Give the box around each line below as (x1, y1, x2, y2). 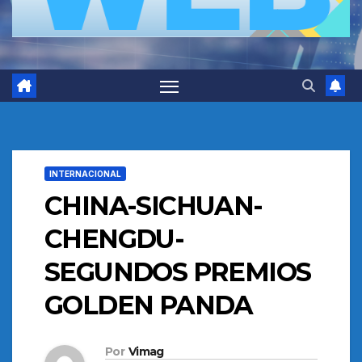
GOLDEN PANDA (44, 289, 253, 322)
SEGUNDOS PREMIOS (44, 256, 311, 288)
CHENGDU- (44, 223, 184, 255)
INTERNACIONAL (49, 169, 121, 179)
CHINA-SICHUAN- (44, 190, 263, 222)
